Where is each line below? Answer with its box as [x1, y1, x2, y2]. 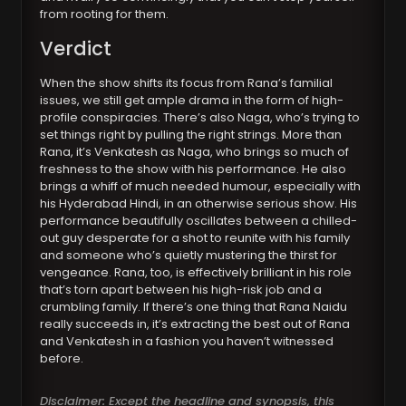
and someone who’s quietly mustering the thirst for [40, 246, 338, 265]
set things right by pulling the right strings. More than [40, 126, 343, 144]
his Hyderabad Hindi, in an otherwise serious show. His [40, 195, 358, 213]
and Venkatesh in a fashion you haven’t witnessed [40, 333, 334, 351]
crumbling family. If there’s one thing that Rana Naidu [40, 298, 348, 316]
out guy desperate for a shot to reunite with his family [40, 229, 351, 247]
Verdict [40, 35, 112, 63]
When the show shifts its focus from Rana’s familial [40, 74, 333, 92]
